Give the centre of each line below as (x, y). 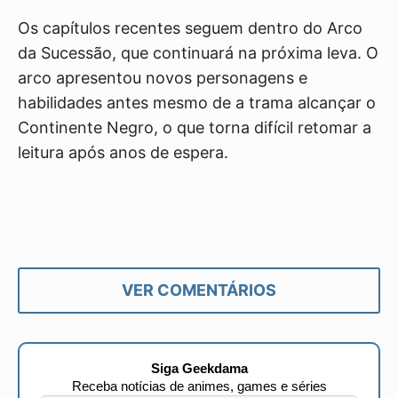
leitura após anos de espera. (123, 153)
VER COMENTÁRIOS (199, 291)
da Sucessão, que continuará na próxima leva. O (198, 53)
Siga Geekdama (199, 369)
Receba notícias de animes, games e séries (199, 386)
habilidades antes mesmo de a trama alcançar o (197, 103)
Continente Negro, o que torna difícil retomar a (195, 128)
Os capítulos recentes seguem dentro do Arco (190, 28)
